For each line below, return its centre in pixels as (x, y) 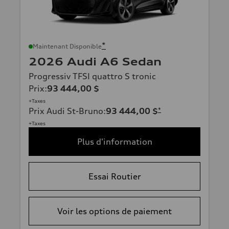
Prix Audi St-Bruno (66, 111)
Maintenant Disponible (67, 47)
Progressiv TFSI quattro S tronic (92, 76)
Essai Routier (114, 177)
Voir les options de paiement (114, 211)
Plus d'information (114, 142)
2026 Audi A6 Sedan (95, 62)
